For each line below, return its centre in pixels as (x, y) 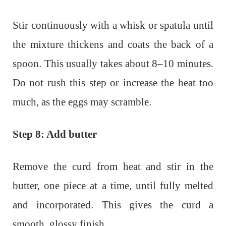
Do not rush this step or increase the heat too (113, 82)
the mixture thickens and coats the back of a (113, 44)
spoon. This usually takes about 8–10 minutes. (113, 63)
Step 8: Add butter (55, 134)
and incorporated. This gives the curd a (113, 205)
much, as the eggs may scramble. (82, 102)
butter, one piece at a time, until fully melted (113, 185)
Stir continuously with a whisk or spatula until (113, 25)
